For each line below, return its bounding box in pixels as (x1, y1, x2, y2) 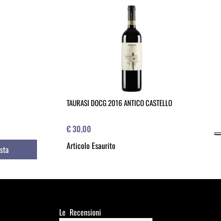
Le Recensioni (59, 206, 101, 219)
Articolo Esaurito (66, 140, 115, 152)
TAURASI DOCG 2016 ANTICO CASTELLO (66, 97, 172, 109)
